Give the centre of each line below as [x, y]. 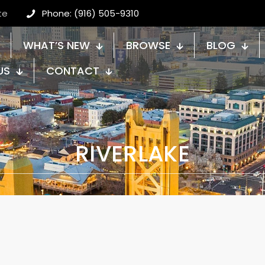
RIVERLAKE [132, 153]
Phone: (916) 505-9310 [91, 13]
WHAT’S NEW [56, 45]
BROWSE [148, 45]
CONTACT [73, 71]
